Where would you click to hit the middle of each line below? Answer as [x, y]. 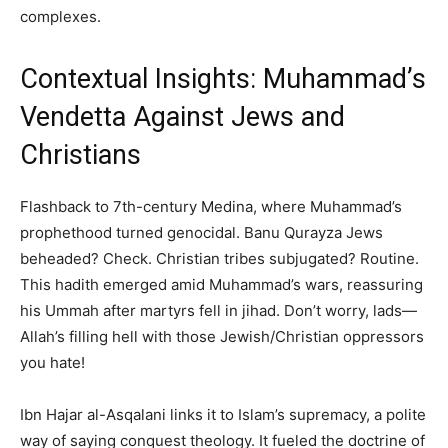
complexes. [60, 17]
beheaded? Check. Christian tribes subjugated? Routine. [219, 259]
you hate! [52, 363]
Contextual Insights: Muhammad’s [223, 79]
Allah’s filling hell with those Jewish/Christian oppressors [222, 337]
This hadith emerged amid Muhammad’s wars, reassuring [221, 285]
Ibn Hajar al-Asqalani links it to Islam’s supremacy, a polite [223, 415]
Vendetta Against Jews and [182, 117]
